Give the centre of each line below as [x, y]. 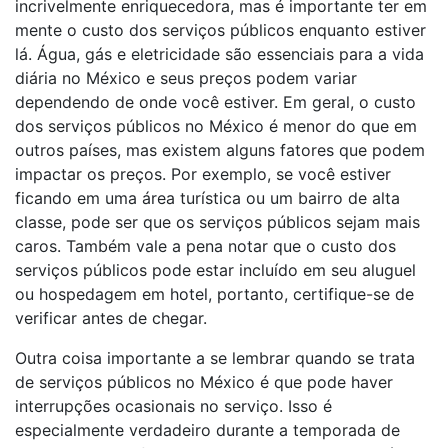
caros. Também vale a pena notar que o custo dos [205, 246]
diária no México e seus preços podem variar [186, 78]
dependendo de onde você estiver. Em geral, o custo [215, 102]
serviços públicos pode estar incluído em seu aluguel [215, 270]
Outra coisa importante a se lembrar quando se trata [215, 358]
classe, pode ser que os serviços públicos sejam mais [217, 222]
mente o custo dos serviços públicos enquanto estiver [220, 30]
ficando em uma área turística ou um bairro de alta [207, 198]
